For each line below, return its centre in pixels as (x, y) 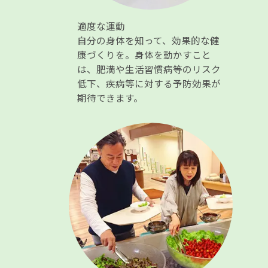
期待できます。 (110, 98)
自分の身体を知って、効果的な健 (148, 40)
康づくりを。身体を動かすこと (144, 55)
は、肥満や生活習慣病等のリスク (149, 69)
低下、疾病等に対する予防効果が (149, 83)
